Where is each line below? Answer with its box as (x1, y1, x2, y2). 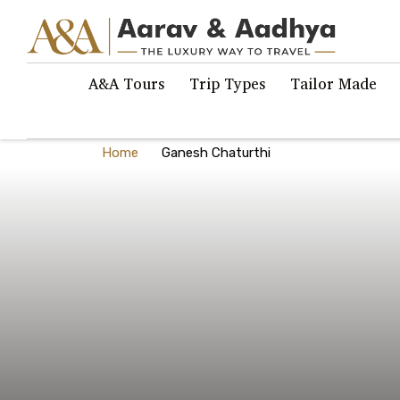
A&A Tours (88, 71, 164, 96)
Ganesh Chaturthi (162, 145, 271, 162)
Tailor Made (290, 71, 377, 96)
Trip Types (189, 71, 265, 96)
